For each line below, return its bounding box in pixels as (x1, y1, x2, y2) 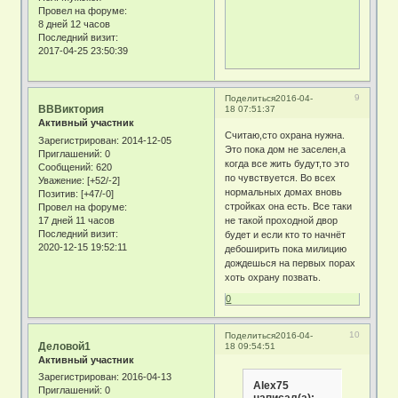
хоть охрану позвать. (225, 271, 322, 283)
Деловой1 (38, 339, 92, 353)
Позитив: (38, 187, 79, 199)
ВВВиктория (38, 103, 105, 116)
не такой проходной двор (225, 214, 338, 226)
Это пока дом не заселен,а (225, 143, 346, 155)
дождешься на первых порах (225, 257, 356, 268)
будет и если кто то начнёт (225, 228, 346, 240)
